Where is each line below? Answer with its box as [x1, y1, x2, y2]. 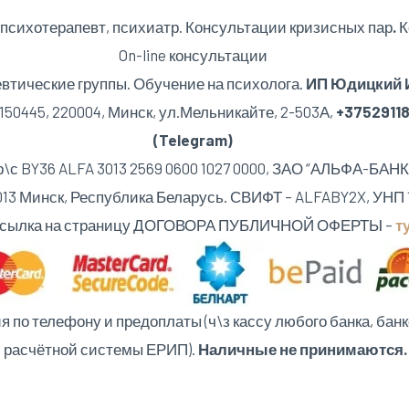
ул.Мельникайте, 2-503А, [158, 101, 336, 121]
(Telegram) [152, 130, 233, 149]
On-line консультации [118, 45, 267, 64]
